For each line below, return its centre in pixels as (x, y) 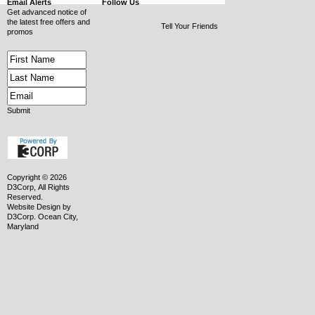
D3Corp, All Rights (38, 187)
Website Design (34, 207)
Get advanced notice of (47, 12)
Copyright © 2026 (37, 177)
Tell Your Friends (189, 26)
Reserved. (25, 197)
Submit (19, 110)
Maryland (23, 226)
